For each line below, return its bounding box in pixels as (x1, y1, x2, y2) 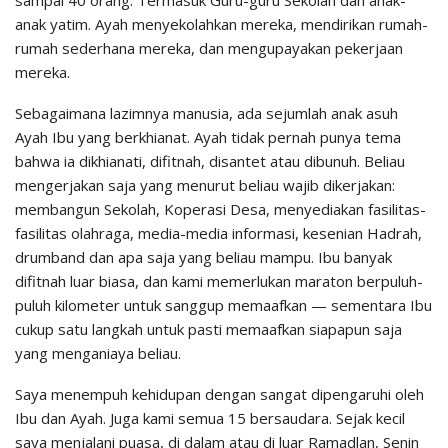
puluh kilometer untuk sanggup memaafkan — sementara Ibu (15, 295, 432, 316)
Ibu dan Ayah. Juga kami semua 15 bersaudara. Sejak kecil (15, 408, 405, 429)
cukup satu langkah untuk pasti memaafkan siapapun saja (15, 319, 402, 340)
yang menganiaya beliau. (15, 343, 181, 364)
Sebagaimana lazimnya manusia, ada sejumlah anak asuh (15, 103, 398, 124)
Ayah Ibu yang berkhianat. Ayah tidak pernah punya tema (15, 127, 401, 148)
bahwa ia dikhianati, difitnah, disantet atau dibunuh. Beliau (15, 151, 405, 172)
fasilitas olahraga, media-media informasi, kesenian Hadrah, (15, 223, 422, 244)
